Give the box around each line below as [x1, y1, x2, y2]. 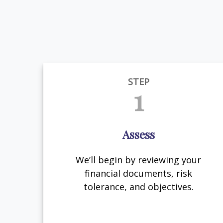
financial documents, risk [85, 167, 193, 179]
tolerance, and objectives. [83, 180, 194, 193]
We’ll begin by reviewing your [76, 153, 202, 166]
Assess [122, 127, 155, 142]
